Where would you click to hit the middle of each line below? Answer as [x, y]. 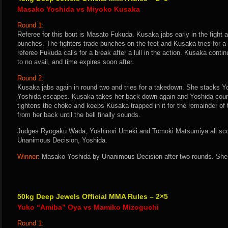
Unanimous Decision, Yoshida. [62, 140]
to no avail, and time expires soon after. [76, 62]
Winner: [28, 156]
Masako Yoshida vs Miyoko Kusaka [79, 9]
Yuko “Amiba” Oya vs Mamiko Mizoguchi [88, 207]
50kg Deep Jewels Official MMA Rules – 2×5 [93, 196]
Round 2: [31, 78]
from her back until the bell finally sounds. [79, 115]
